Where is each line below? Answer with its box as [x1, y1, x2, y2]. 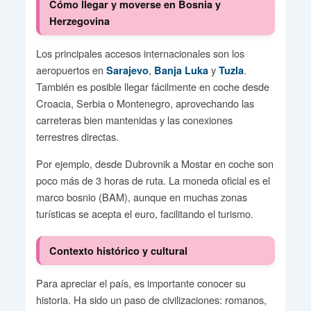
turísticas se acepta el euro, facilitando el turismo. [35, 206, 253, 221]
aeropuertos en [35, 62, 106, 78]
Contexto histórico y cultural [49, 244, 188, 258]
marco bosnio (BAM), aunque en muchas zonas [35, 190, 247, 205]
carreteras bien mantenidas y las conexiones [35, 112, 233, 128]
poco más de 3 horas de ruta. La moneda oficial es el [35, 173, 270, 188]
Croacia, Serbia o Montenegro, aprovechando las [35, 96, 254, 111]
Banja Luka [153, 63, 208, 78]
